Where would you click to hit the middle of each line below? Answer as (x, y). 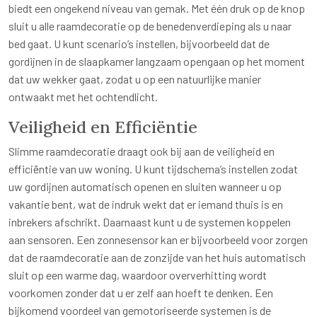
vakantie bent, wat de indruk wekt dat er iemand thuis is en (146, 204)
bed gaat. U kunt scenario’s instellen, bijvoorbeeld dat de (139, 44)
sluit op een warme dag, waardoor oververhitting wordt (138, 275)
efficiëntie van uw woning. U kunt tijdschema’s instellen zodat (153, 169)
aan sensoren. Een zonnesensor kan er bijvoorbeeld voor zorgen (158, 240)
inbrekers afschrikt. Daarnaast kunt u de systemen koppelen (150, 222)
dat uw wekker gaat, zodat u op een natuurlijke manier (135, 79)
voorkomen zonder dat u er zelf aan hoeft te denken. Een (141, 293)
